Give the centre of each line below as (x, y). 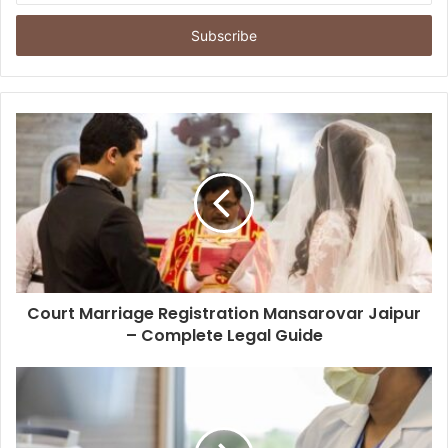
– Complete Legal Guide (224, 336)
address (40, 36)
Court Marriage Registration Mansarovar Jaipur (224, 314)
